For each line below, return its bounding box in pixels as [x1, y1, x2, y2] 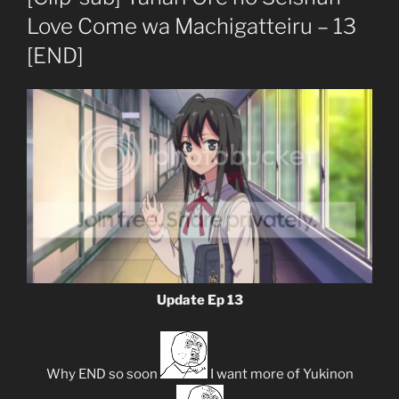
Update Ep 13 [156, 292, 243, 309]
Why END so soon [45, 365, 160, 382]
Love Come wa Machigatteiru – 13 [27, 12, 356, 39]
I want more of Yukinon [207, 365, 354, 382]
